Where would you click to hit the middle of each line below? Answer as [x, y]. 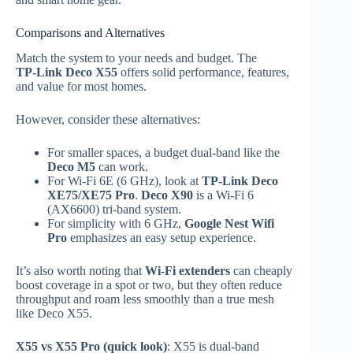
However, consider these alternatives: [108, 120]
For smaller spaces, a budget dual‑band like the [163, 153]
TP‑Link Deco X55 [67, 72]
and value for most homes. [81, 87]
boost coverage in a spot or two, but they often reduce [149, 285]
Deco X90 [167, 195]
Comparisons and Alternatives [90, 32]
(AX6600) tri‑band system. [114, 210]
